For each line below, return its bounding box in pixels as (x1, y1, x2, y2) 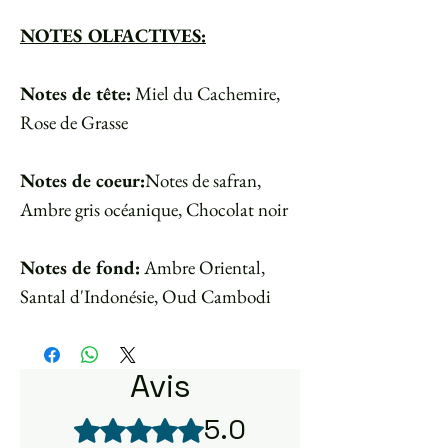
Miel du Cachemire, (131, 81, 280, 107)
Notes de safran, (145, 168, 261, 194)
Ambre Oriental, (140, 255, 265, 281)
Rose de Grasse (20, 110, 128, 136)
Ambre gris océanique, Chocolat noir (20, 197, 288, 223)
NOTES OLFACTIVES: (20, 23, 206, 49)
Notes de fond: (20, 255, 140, 281)
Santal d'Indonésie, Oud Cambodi (20, 284, 271, 310)
